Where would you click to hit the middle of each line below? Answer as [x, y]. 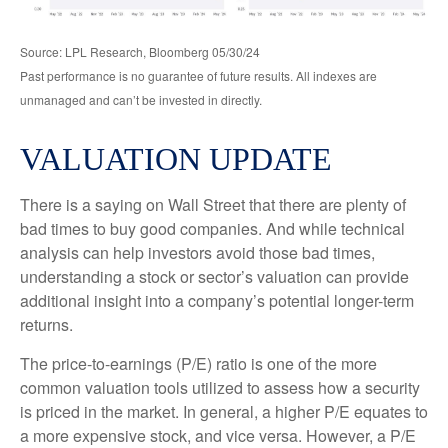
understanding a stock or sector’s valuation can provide [214, 277]
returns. [46, 325]
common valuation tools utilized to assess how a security [220, 388]
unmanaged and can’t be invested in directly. [141, 100]
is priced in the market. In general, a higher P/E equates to [224, 412]
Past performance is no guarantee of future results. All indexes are [198, 76]
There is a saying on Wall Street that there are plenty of [213, 205]
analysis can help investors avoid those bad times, [197, 253]
